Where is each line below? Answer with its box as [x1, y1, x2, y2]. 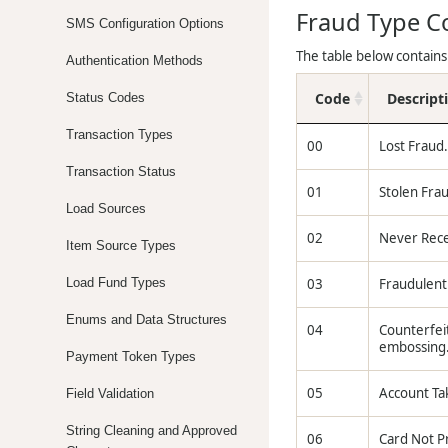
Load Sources [66, 200, 147, 216]
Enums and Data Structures [66, 311, 228, 327]
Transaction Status [66, 163, 177, 179]
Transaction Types [66, 126, 174, 142]
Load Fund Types [66, 274, 167, 290]
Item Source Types [66, 237, 177, 253]
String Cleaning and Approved [66, 422, 238, 438]
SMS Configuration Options [66, 15, 225, 31]
